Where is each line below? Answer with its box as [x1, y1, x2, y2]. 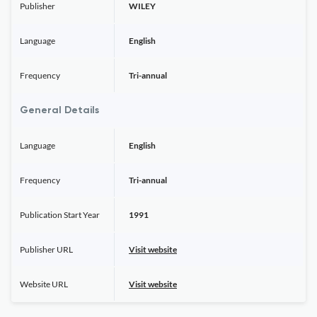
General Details [20, 105, 99, 115]
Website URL [20, 279, 68, 289]
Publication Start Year [20, 209, 100, 220]
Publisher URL [20, 244, 73, 255]
